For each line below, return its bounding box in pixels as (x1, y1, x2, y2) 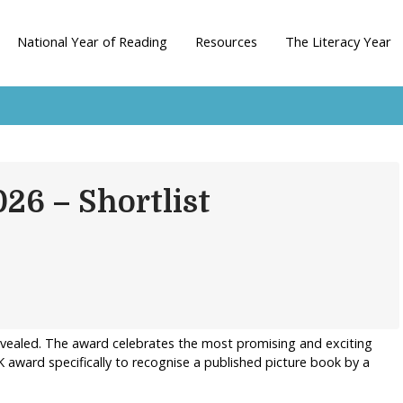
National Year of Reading (17, 32, 168, 50)
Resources (195, 32, 257, 50)
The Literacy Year (284, 32, 391, 50)
